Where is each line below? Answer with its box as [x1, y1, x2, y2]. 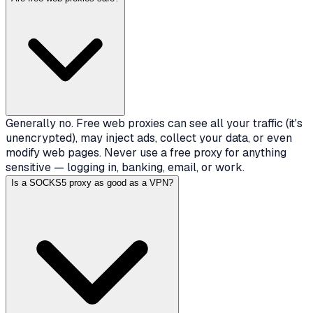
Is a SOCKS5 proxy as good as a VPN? [11, 177, 173, 189]
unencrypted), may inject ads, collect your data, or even [6, 131, 292, 146]
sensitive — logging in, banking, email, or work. [6, 160, 245, 175]
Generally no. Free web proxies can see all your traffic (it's [6, 116, 303, 131]
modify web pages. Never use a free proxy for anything [6, 145, 286, 161]
